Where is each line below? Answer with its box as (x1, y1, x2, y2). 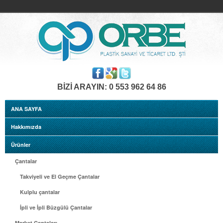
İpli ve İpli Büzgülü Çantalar (20, 204, 92, 211)
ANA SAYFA (11, 105, 42, 112)
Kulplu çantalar (20, 188, 60, 196)
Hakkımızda (11, 123, 41, 130)
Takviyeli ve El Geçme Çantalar (20, 173, 100, 180)
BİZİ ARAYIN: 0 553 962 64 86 (57, 83, 166, 91)
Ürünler (11, 141, 30, 148)
